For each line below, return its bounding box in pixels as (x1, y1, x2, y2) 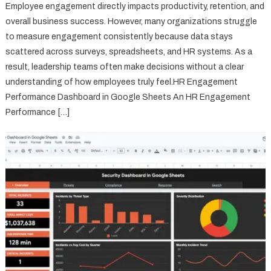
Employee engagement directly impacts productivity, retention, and (5, 2, 265, 11)
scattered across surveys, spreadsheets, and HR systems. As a (5, 47, 253, 57)
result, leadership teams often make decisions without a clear (5, 62, 244, 72)
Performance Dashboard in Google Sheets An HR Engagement (5, 93, 251, 102)
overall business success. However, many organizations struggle (5, 17, 258, 27)
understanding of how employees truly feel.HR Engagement (5, 77, 238, 87)
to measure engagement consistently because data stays (5, 32, 233, 42)
